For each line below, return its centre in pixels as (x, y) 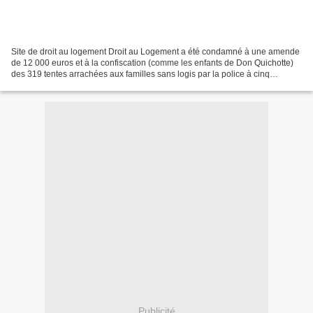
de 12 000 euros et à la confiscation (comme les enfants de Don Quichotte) (152, 63)
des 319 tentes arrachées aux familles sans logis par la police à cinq (140, 74)
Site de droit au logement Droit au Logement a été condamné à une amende (155, 51)
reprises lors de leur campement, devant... (90, 85)
